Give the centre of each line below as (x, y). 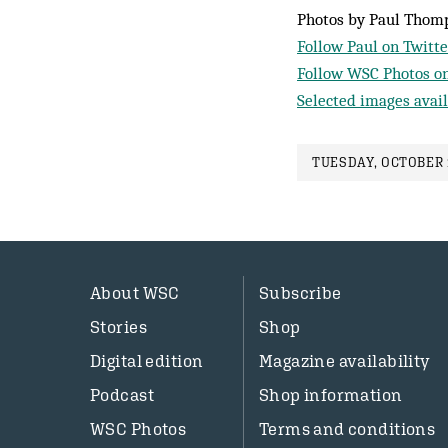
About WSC (135, 293)
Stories (118, 327)
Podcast (122, 395)
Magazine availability (344, 361)
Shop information (330, 395)
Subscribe (300, 293)
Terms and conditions (347, 429)
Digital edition (147, 361)
